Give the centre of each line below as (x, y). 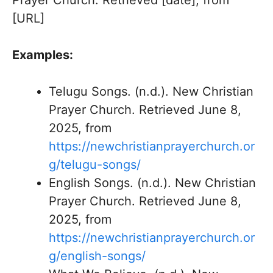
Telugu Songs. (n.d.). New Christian (151, 91)
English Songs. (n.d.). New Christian (152, 183)
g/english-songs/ (97, 256)
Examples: (43, 55)
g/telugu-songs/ (95, 165)
